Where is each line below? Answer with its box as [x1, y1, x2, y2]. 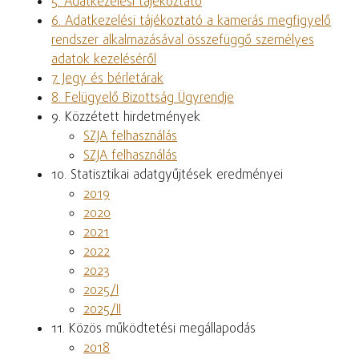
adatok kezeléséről [51, 50, 156, 70]
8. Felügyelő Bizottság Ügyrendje [51, 88, 234, 108]
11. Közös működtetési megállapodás [51, 319, 256, 339]
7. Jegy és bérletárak [51, 69, 163, 89]
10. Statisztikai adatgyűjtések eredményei [51, 165, 283, 185]
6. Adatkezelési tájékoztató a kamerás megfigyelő [51, 11, 331, 31]
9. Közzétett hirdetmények [51, 107, 200, 127]
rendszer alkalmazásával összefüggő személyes [51, 30, 314, 50]
